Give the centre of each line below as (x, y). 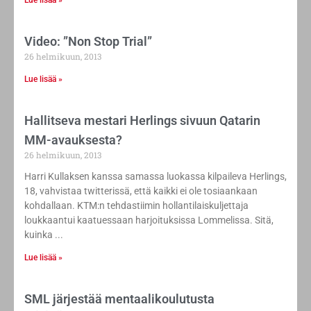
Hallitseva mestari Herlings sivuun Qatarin (142, 121)
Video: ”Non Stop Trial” (88, 42)
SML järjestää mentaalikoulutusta (119, 299)
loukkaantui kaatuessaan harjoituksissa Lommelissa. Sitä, (149, 220)
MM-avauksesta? (73, 140)
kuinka (39, 235)
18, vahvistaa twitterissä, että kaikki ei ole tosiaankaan (141, 191)
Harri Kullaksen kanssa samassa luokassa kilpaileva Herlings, (155, 177)
